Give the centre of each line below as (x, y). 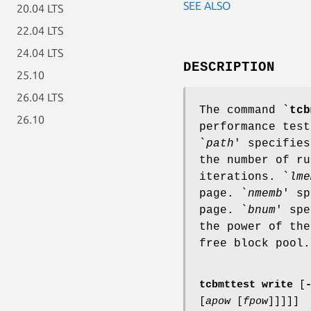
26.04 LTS (40, 97)
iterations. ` (244, 177)
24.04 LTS (40, 53)
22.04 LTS (40, 31)
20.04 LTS (40, 8)
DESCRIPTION (229, 67)
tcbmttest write (249, 285)
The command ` (244, 110)
